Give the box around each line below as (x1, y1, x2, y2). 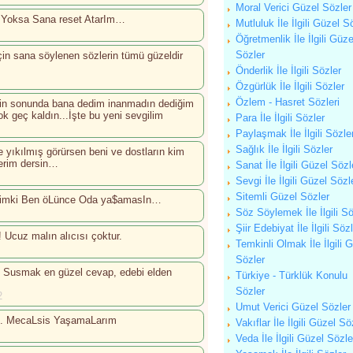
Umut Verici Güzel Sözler (236, 301, 351, 313)
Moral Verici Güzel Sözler (236, 2, 351, 13)
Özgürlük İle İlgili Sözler (236, 80, 344, 92)
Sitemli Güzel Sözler (236, 191, 329, 203)
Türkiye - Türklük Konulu (236, 269, 347, 281)
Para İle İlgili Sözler (236, 112, 325, 124)
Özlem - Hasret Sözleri (236, 96, 340, 108)
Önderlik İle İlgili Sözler (236, 65, 341, 76)
